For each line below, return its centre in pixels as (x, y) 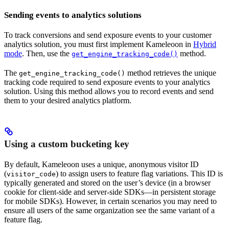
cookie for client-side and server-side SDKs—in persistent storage (110, 192)
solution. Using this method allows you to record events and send (109, 91)
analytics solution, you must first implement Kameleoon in (99, 44)
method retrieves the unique (171, 73)
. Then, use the (47, 54)
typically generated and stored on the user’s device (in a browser (107, 183)
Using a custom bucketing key (67, 144)
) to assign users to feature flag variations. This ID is (139, 174)
